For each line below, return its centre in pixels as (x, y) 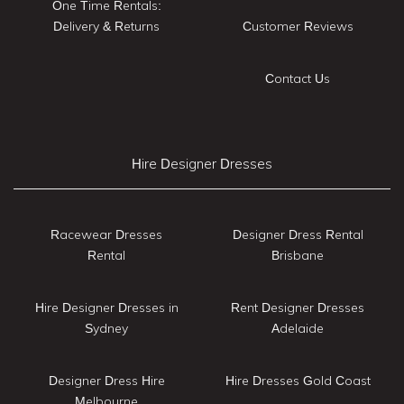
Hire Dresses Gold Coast (298, 380)
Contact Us (298, 78)
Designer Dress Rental (298, 234)
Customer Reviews (298, 26)
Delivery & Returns (106, 26)
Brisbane (298, 255)
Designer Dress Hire (106, 380)
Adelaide (298, 328)
